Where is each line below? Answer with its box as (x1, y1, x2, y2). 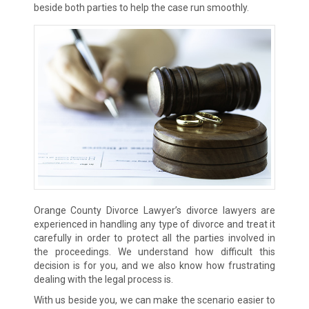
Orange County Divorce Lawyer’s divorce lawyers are (33, 204, 276, 216)
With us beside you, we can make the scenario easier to (33, 294, 276, 306)
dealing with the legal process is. (33, 273, 173, 285)
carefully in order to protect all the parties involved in (33, 232, 276, 243)
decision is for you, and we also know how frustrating (33, 259, 276, 271)
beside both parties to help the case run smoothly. (33, 2, 249, 14)
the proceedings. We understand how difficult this (33, 246, 276, 257)
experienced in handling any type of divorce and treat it (33, 218, 276, 230)
